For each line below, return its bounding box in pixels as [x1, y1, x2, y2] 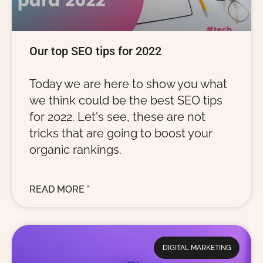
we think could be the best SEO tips [29, 93, 222, 107]
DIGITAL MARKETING [162, 244, 231, 252]
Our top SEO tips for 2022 [29, 44, 161, 58]
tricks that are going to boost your [29, 126, 213, 140]
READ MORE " [29, 184, 90, 195]
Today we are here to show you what [29, 77, 227, 91]
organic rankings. [29, 143, 122, 157]
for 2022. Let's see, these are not [29, 110, 205, 124]
